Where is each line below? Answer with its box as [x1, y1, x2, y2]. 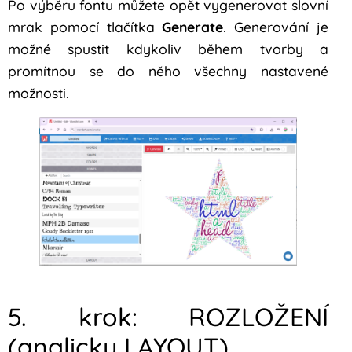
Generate [162, 17, 224, 35]
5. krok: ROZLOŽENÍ [8, 301, 328, 333]
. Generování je [223, 17, 329, 35]
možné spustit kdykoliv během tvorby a [8, 39, 328, 57]
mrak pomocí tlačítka [8, 17, 163, 35]
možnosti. [8, 83, 69, 101]
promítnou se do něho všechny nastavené [8, 61, 328, 79]
